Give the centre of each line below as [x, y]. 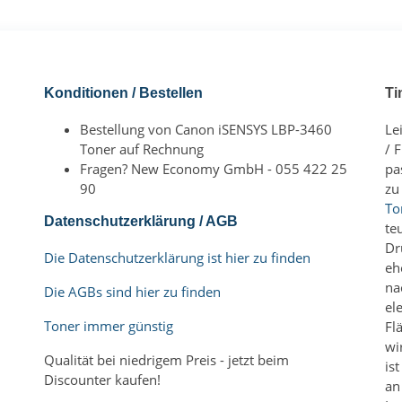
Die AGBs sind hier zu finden [132, 292]
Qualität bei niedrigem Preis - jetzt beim [166, 360]
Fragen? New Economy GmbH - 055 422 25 [214, 169]
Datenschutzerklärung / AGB [141, 221]
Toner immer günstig [109, 326]
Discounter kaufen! [102, 380]
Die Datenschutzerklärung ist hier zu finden [177, 258]
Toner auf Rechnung [142, 149]
